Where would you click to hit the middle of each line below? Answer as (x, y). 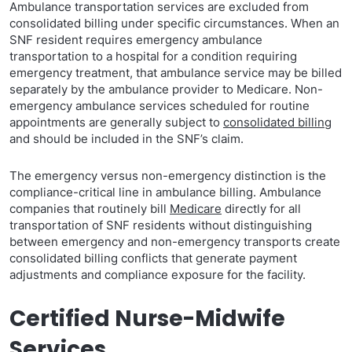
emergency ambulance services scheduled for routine (159, 106)
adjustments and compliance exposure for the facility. (158, 275)
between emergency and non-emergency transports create (175, 242)
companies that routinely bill (90, 209)
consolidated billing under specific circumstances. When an (174, 23)
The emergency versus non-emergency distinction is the (168, 176)
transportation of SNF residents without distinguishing (161, 225)
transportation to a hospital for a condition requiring (153, 56)
